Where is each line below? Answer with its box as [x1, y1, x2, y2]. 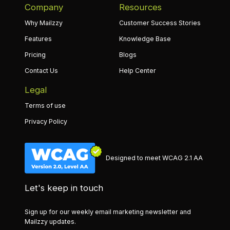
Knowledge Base [119, 34, 171, 43]
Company [25, 2, 63, 12]
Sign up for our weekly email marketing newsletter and [25, 207, 191, 216]
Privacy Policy [25, 117, 67, 125]
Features [25, 34, 52, 43]
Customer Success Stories [119, 18, 201, 27]
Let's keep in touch [25, 182, 103, 193]
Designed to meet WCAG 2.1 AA [106, 154, 203, 162]
